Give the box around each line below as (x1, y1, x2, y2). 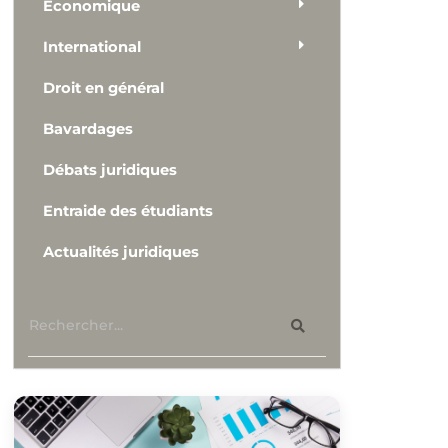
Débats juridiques (43, 161, 178, 180)
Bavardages (43, 120, 134, 139)
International (43, 38, 142, 57)
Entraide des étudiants (43, 202, 214, 221)
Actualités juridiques (43, 243, 200, 262)
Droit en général (43, 79, 165, 98)
